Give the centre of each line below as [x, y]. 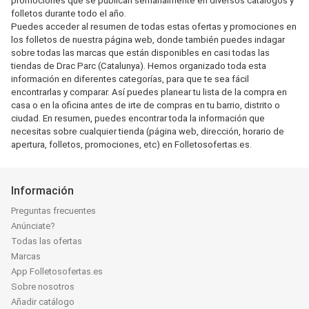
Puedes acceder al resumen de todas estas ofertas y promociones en [154, 27]
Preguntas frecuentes [53, 211]
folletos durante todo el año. [69, 13]
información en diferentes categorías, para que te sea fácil [130, 79]
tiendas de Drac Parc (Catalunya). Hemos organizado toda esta [139, 66]
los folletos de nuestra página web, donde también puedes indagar [148, 40]
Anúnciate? [33, 226]
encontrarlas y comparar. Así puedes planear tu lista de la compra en [149, 92]
